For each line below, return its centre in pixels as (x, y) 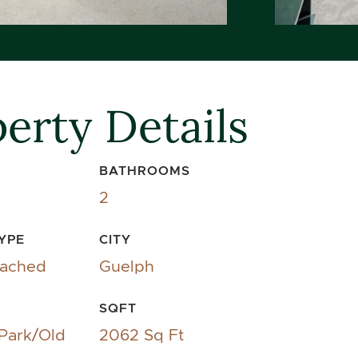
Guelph (126, 266)
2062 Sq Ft (141, 334)
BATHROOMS (144, 170)
